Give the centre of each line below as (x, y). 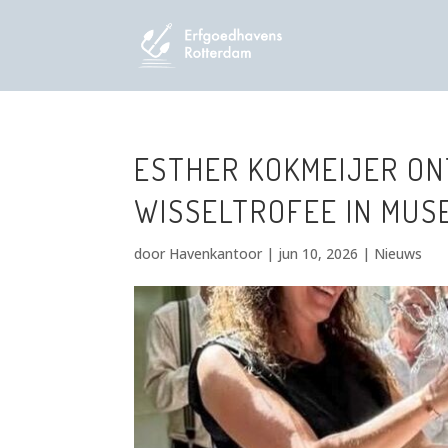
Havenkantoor (216, 253)
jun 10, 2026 (318, 253)
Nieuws (398, 253)
